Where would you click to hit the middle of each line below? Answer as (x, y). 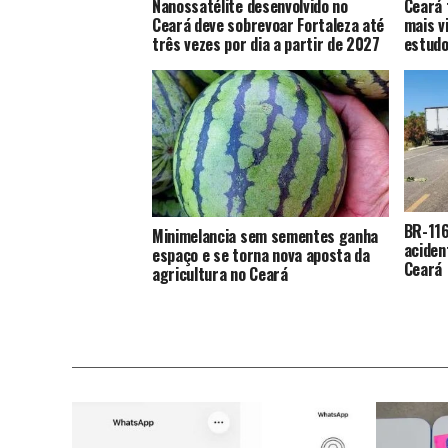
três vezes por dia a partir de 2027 (266, 43)
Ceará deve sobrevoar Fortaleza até (268, 24)
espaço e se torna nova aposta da (261, 255)
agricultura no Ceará (220, 274)
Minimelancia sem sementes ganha (265, 236)
